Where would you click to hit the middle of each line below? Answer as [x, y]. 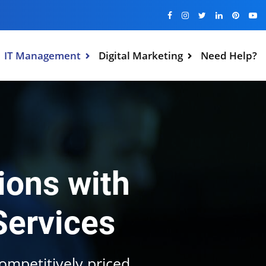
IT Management [42, 56]
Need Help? [229, 56]
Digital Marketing [141, 56]
